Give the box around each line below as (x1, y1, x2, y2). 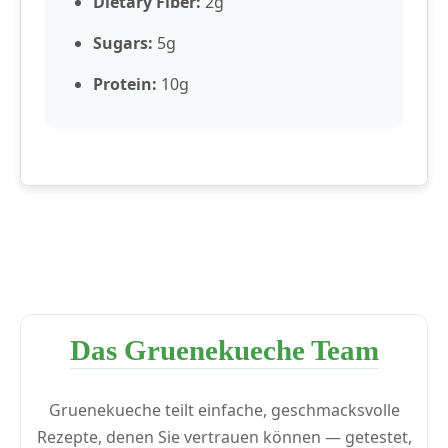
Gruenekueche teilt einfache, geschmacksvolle (48, 399, 400, 422)
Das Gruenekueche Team (69, 334, 379, 367)
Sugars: (93, 32, 153, 55)
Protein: (93, 73, 157, 96)
